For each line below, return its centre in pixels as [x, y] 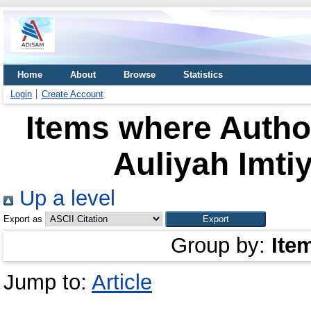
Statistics [203, 75]
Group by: [221, 245]
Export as [23, 219]
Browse [140, 75]
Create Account [73, 94]
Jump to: [48, 282]
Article [122, 282]
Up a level [64, 198]
